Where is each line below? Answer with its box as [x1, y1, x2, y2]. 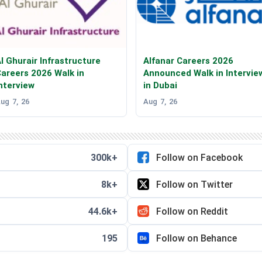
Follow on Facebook [156, 151, 243, 163]
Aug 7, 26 [143, 97, 177, 106]
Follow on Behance [156, 232, 237, 244]
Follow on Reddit [156, 205, 228, 217]
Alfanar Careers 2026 [143, 56, 233, 67]
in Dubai [143, 80, 177, 91]
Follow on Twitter [156, 178, 233, 190]
